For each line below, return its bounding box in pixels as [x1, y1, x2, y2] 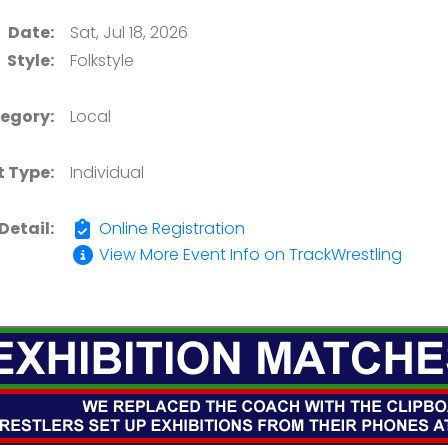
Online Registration [95, 217, 245, 240]
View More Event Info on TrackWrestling [95, 243, 402, 266]
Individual [70, 161, 144, 184]
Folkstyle [70, 49, 134, 72]
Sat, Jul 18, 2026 [70, 21, 188, 44]
